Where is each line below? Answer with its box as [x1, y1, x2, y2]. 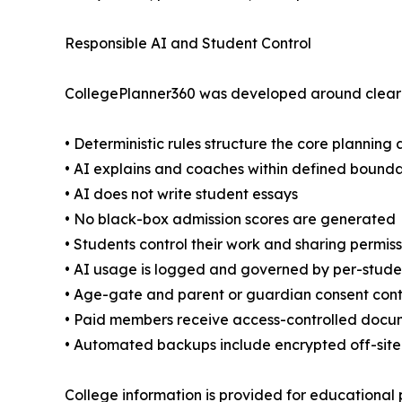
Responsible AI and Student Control [65, 33, 311, 52]
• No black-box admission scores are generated [65, 209, 396, 228]
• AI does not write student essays [65, 184, 298, 203]
